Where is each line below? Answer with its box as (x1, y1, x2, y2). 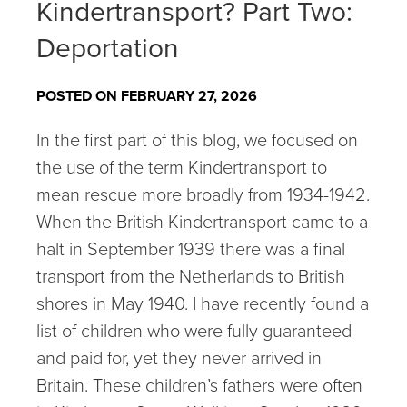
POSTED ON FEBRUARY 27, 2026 (36, 85, 257, 106)
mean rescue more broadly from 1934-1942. (36, 181, 370, 208)
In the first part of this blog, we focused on (36, 126, 358, 154)
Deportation (36, 28, 179, 68)
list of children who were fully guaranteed (36, 317, 352, 344)
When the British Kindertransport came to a (36, 208, 368, 235)
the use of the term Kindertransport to (36, 154, 327, 181)
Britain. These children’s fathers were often (36, 372, 362, 399)
